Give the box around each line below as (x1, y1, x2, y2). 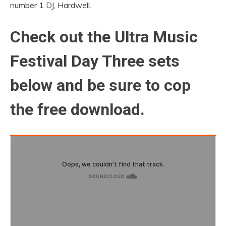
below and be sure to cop (10, 75, 191, 95)
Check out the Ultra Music (10, 27, 198, 46)
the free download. (10, 99, 145, 119)
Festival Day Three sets (10, 51, 180, 71)
